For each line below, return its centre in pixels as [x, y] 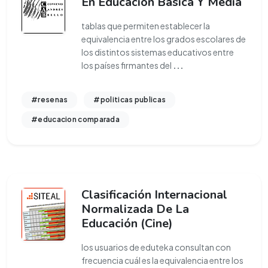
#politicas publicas [130, 100]
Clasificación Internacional [154, 195]
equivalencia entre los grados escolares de [164, 39]
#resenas [50, 100]
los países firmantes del [127, 65]
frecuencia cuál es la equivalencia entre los [162, 260]
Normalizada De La [135, 209]
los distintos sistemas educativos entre [158, 52]
